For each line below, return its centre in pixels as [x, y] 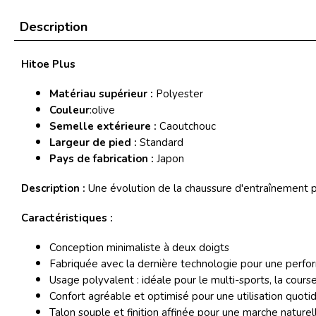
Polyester [181, 93]
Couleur [69, 110]
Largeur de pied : [95, 142]
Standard [162, 142]
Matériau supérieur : [103, 93]
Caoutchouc [188, 126]
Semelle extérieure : [104, 126]
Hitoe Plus [50, 64]
